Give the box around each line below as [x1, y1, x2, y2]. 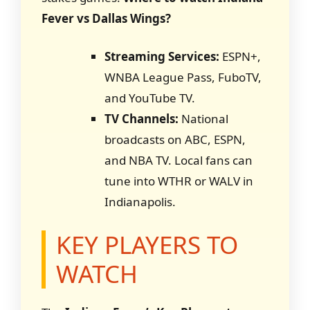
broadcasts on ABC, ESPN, [104, 131, 246, 147]
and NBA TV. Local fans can [104, 152, 253, 168]
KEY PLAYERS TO [56, 228, 238, 261]
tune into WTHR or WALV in [104, 173, 253, 189]
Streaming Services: [104, 48, 219, 64]
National [179, 111, 228, 127]
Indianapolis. [104, 194, 176, 210]
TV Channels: [104, 111, 179, 127]
